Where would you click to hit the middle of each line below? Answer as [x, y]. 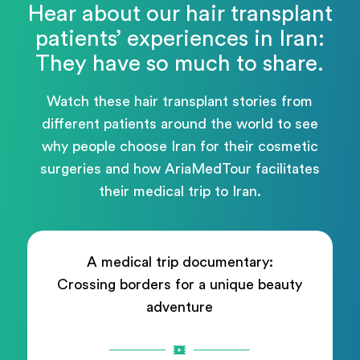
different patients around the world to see [180, 123]
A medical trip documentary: [180, 262]
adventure [180, 307]
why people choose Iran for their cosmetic [180, 146]
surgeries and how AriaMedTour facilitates [180, 168]
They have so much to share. [180, 64]
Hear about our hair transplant [180, 14]
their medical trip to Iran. [180, 191]
